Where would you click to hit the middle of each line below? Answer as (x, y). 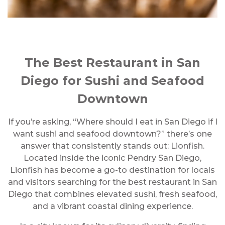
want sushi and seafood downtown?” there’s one (113, 134)
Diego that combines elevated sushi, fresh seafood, (113, 194)
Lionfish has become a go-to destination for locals (113, 170)
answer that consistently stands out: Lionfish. (113, 146)
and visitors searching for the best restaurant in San (113, 182)
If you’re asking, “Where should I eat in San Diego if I (113, 122)
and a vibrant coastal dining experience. (113, 206)
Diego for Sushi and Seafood (113, 81)
